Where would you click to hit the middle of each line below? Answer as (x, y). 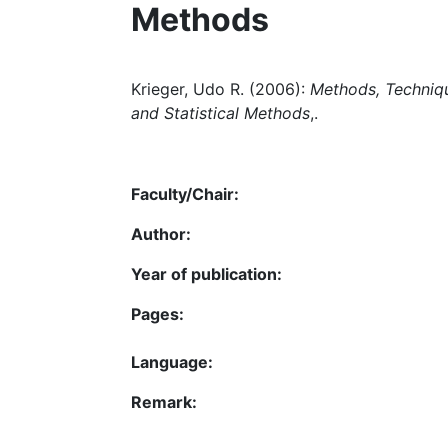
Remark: (164, 401)
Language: (172, 361)
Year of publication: (206, 273)
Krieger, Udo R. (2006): (220, 89)
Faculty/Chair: (185, 193)
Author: (161, 233)
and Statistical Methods (220, 113)
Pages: (157, 313)
